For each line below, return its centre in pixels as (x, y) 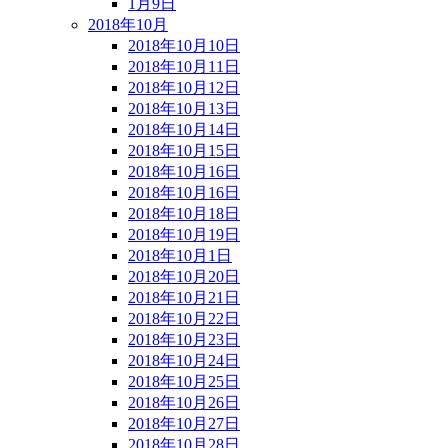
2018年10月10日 (184, 45)
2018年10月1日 (180, 255)
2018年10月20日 (184, 276)
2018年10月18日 (184, 213)
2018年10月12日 (184, 87)
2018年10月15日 (184, 150)
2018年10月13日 (184, 108)
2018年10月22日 (184, 318)
